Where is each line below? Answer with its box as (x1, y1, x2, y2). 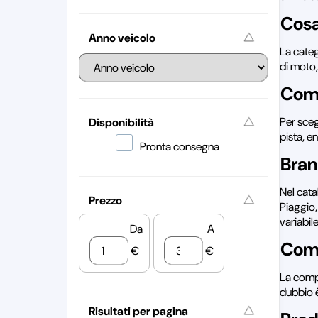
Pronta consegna (140, 139, 220, 155)
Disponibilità (88, 115, 154, 130)
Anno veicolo (88, 31, 155, 45)
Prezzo (88, 193, 122, 208)
